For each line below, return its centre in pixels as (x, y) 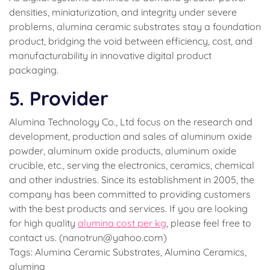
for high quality (43, 223)
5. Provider (59, 98)
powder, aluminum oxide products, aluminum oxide (123, 151)
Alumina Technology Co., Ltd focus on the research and (131, 122)
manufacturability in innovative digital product (110, 55)
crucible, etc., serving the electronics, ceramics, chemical (132, 165)
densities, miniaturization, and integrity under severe (123, 12)
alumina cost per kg (122, 223)
